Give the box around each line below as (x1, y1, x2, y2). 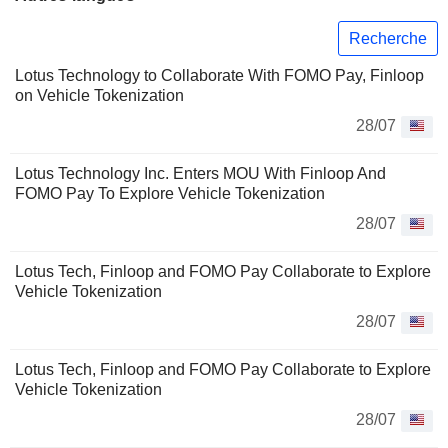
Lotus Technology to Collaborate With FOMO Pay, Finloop (15, 67, 424, 85)
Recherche (349, 29, 427, 47)
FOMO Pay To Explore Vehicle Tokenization (15, 185, 325, 203)
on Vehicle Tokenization (15, 87, 184, 105)
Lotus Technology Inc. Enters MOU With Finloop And (15, 165, 386, 183)
